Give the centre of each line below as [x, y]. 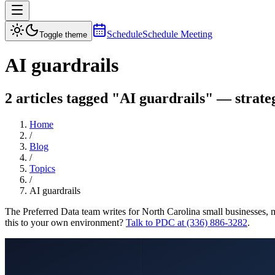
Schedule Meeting [177, 34]
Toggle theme [63, 35]
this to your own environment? [64, 222]
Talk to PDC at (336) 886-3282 [187, 222]
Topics [42, 168]
